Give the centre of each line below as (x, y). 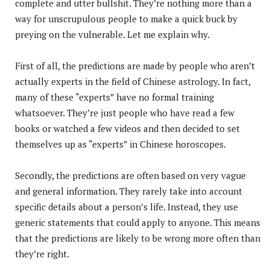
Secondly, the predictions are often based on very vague (130, 175)
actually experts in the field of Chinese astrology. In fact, (133, 81)
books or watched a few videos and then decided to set (127, 128)
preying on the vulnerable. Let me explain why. (112, 34)
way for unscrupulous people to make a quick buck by (126, 18)
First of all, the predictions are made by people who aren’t (135, 65)
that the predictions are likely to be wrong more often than (138, 238)
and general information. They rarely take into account (129, 191)
